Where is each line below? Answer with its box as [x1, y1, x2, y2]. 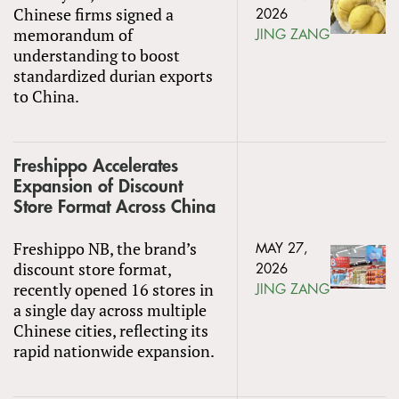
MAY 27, [256, 241, 308, 256]
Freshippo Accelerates [13, 156, 178, 175]
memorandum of [13, 23, 133, 45]
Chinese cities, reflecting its [13, 319, 208, 341]
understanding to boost [13, 44, 180, 66]
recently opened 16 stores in [13, 278, 214, 300]
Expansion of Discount [13, 176, 183, 196]
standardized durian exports [13, 64, 213, 86]
